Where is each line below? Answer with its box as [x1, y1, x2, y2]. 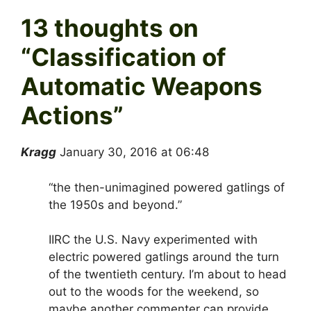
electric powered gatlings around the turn [49, 250, 279, 264]
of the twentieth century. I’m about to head [49, 267, 287, 282]
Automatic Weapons [21, 72, 262, 101]
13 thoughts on [21, 13, 199, 43]
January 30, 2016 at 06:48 [60, 145, 209, 160]
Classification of [31, 42, 226, 72]
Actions [21, 101, 113, 131]
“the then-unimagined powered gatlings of [49, 180, 285, 194]
